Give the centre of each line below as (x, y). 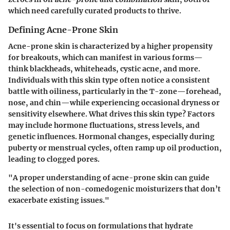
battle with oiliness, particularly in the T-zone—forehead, (115, 92)
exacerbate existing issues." (59, 200)
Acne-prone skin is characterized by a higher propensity (110, 46)
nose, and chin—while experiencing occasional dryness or (114, 103)
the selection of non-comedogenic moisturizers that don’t (114, 189)
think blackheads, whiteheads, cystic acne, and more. (104, 69)
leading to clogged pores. (54, 159)
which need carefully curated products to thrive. (95, 11)
